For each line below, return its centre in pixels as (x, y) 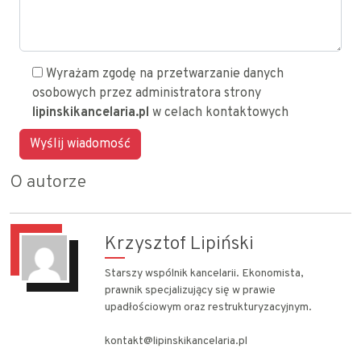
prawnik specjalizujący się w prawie (190, 290)
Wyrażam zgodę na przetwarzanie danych (165, 74)
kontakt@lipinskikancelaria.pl (176, 341)
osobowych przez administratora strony (147, 93)
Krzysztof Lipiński (179, 244)
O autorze (48, 183)
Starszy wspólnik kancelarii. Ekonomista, (204, 274)
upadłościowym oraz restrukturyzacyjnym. (208, 307)
